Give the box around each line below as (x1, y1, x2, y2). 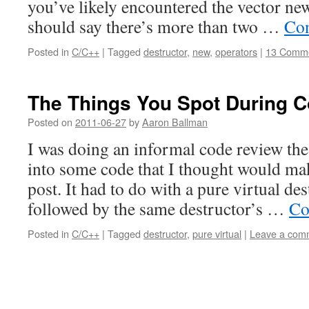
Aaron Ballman (142, 114, 208, 129)
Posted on (28, 114, 72, 129)
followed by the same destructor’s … (28, 197, 289, 220)
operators (215, 44, 257, 59)
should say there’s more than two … (28, 14, 284, 38)
